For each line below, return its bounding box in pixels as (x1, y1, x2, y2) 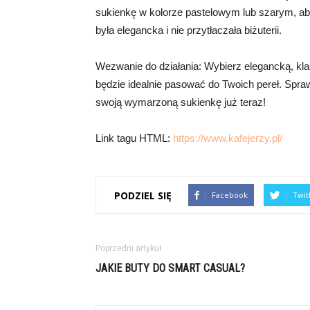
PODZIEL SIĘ (114, 188, 172, 202)
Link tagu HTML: (95, 132, 173, 144)
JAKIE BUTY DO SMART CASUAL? (95, 262, 245, 275)
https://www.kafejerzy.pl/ (173, 132, 282, 144)
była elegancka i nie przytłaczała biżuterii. (95, 24, 282, 36)
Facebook (212, 190, 248, 200)
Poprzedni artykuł (95, 244, 161, 253)
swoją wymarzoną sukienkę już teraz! (95, 96, 266, 108)
